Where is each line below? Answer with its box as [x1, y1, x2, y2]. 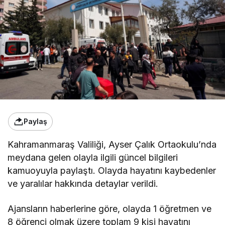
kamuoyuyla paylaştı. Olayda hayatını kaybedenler [8, 165, 216, 176]
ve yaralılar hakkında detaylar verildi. [8, 178, 159, 189]
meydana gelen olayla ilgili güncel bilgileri [8, 152, 178, 163]
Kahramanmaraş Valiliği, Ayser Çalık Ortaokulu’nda [8, 139, 217, 150]
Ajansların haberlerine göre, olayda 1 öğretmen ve [8, 203, 212, 214]
